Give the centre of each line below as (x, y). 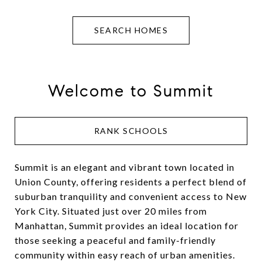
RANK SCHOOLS (131, 130)
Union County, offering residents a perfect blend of (131, 181)
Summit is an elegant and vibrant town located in (125, 167)
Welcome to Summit (131, 91)
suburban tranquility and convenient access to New (131, 196)
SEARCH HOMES (131, 30)
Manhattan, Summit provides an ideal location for (127, 225)
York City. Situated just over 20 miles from (111, 211)
